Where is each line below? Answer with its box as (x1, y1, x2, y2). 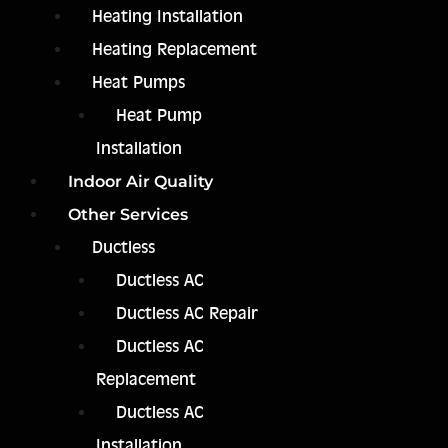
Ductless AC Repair (116, 304, 258, 324)
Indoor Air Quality (68, 172, 213, 192)
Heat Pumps (92, 73, 185, 93)
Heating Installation (92, 7, 243, 27)
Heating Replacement (92, 40, 257, 60)
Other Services (68, 205, 188, 225)
